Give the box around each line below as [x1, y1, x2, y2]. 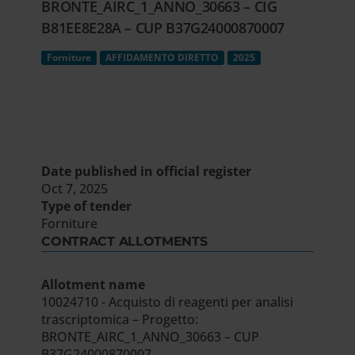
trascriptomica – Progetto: [41, 311, 199, 328]
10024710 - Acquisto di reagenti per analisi [41, 293, 294, 311]
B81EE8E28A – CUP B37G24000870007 [41, 18, 284, 37]
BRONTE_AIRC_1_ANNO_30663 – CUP [41, 328, 260, 345]
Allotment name [41, 276, 146, 293]
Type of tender [41, 197, 132, 215]
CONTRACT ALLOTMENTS [41, 234, 208, 249]
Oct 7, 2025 [41, 180, 109, 197]
